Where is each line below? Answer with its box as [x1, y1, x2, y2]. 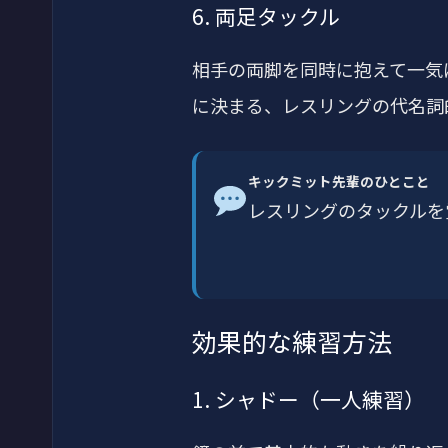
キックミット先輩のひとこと [248, 171, 431, 192]
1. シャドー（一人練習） [192, 383, 425, 414]
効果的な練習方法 [192, 322, 392, 359]
